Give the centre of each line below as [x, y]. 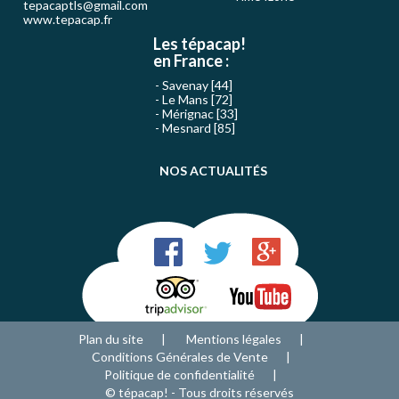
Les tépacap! [199, 44]
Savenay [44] [197, 85]
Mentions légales [233, 339]
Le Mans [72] [197, 100]
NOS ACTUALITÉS [213, 171]
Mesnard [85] [199, 128]
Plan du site [110, 339]
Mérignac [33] [200, 114]
